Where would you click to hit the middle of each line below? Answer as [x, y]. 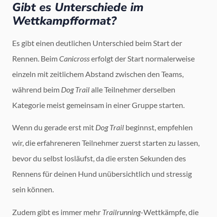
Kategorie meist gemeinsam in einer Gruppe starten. [98, 105]
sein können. [33, 189]
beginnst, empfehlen [158, 127]
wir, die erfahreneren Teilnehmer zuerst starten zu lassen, [106, 143]
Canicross [74, 59]
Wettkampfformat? [64, 21]
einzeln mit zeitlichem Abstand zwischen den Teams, [98, 74]
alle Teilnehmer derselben [132, 90]
